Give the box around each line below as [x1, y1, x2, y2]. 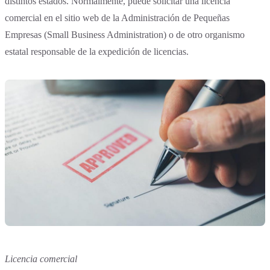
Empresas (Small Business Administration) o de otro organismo [5, 30, 245, 40]
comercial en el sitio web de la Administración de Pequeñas [5, 13, 230, 24]
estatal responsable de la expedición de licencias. [5, 46, 189, 57]
